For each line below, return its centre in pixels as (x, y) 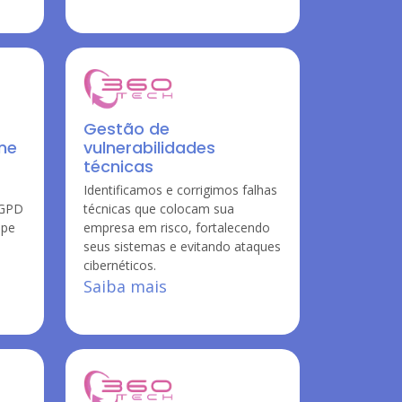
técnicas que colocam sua (159, 209)
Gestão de (127, 129)
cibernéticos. (120, 265)
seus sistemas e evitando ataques (182, 246)
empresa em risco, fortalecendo (177, 227)
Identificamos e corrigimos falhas (180, 190)
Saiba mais (125, 286)
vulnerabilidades (149, 148)
